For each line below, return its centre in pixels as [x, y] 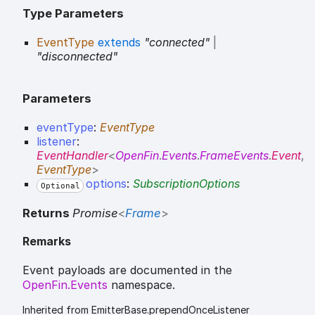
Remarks [47, 241]
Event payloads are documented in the [127, 270]
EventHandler [72, 156]
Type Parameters [73, 13]
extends [119, 43]
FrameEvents [234, 156]
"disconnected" [77, 57]
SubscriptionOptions [186, 184]
